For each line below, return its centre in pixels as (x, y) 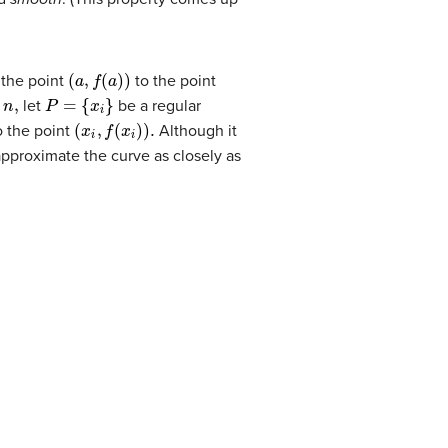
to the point (174, 80)
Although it (195, 130)
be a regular (158, 105)
